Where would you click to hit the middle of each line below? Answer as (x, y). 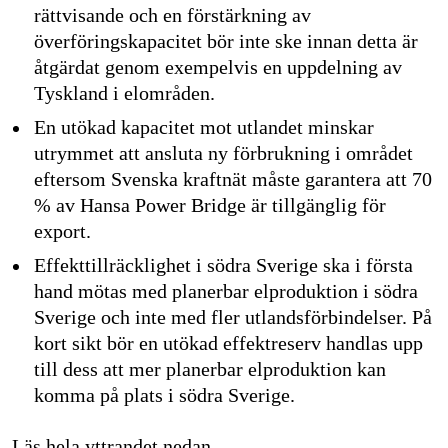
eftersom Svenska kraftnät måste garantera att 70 (233, 180)
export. (63, 232)
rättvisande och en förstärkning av (173, 16)
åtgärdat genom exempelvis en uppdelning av (218, 68)
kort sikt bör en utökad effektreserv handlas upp (229, 344)
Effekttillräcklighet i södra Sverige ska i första (224, 266)
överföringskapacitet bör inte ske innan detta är (226, 42)
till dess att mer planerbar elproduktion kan (210, 370)
